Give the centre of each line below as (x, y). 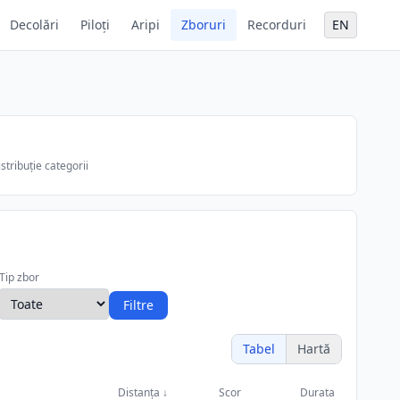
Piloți (95, 25)
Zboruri (204, 25)
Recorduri (277, 25)
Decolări (34, 25)
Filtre (138, 305)
